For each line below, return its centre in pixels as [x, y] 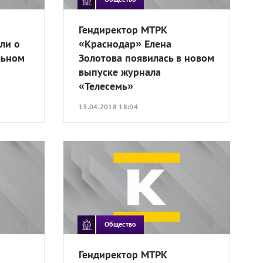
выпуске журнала [120, 72]
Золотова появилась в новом [146, 58]
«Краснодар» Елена [125, 43]
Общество [120, 224]
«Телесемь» [106, 86]
